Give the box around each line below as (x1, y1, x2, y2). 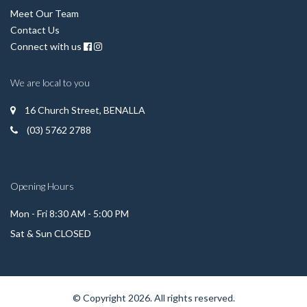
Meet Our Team (10, 8, 79, 19)
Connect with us (10, 40, 82, 52)
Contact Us (10, 24, 60, 36)
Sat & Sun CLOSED (10, 228, 91, 239)
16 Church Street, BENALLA (25, 104, 145, 116)
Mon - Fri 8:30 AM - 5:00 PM (10, 208, 129, 219)
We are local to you (10, 77, 90, 88)
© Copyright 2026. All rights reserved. (72, 292, 235, 304)
